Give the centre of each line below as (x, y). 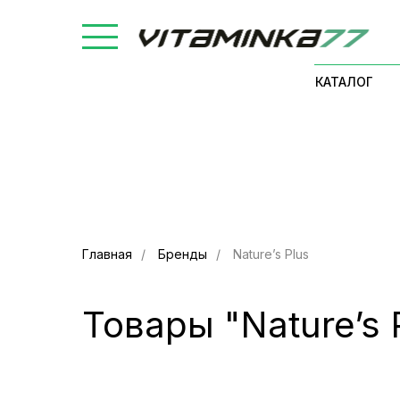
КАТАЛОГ (344, 81)
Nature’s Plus (271, 254)
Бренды (183, 254)
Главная (107, 254)
